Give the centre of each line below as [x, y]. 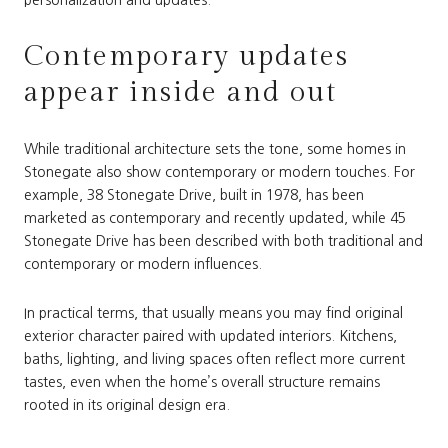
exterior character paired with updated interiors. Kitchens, [210, 336]
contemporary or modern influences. [143, 263]
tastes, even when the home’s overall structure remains [202, 382]
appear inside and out [180, 93]
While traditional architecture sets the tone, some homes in [215, 148]
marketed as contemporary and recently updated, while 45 [215, 217]
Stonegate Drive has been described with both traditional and [223, 240]
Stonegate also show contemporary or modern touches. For [219, 171]
